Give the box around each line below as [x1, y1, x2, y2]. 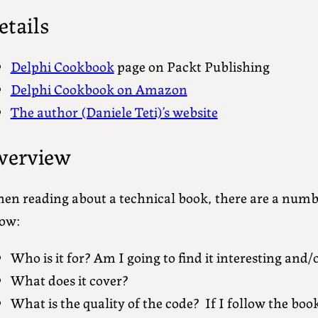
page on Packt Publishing [114, 55, 270, 77]
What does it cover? [10, 269, 128, 290]
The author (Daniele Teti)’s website [10, 101, 218, 122]
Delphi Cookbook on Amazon [10, 78, 187, 99]
